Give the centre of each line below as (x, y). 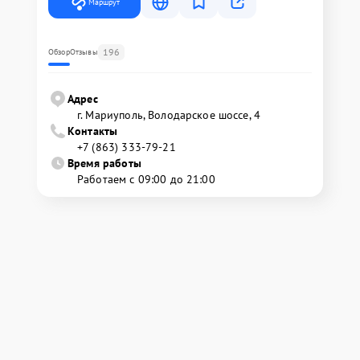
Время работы (104, 163)
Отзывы (84, 52)
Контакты (93, 131)
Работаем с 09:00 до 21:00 (146, 179)
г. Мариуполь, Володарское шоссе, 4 (169, 115)
